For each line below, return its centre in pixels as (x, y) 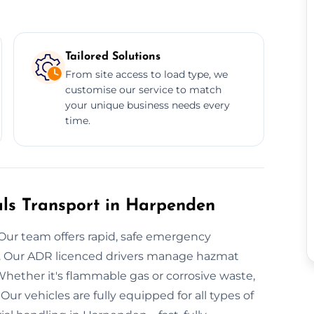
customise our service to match (143, 89)
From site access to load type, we (146, 74)
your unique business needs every (147, 105)
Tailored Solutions (112, 56)
